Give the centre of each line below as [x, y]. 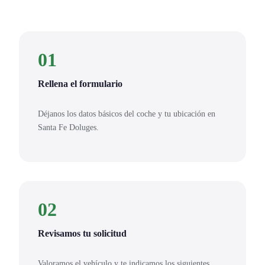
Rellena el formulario [80, 84]
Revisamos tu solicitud [82, 233]
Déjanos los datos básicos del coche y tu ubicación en [127, 114]
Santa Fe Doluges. [68, 127]
